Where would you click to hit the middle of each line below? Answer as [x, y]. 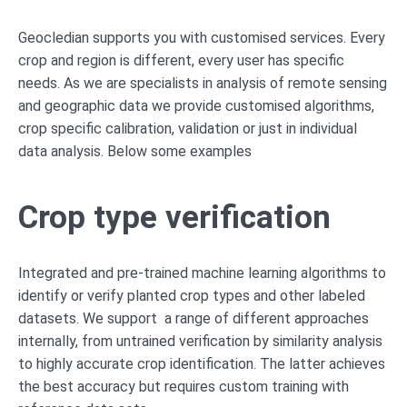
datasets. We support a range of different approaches [194, 318]
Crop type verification [174, 217]
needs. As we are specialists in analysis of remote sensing [203, 83]
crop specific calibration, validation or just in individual [188, 128]
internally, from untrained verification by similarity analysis [200, 341]
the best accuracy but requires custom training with [184, 386]
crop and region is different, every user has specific [181, 60]
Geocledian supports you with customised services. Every [202, 37]
